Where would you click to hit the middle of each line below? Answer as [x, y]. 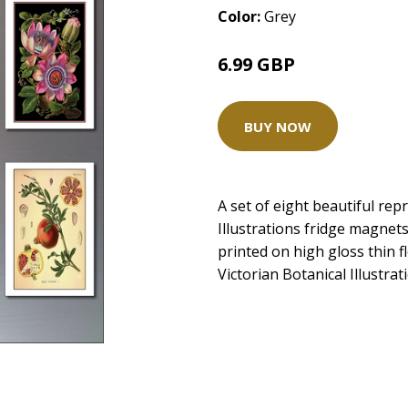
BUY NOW [278, 126]
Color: [241, 16]
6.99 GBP [256, 64]
